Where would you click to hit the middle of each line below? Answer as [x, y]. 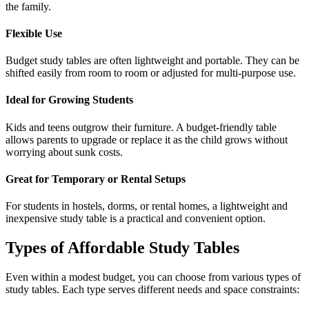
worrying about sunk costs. [64, 152]
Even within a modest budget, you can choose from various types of [153, 277]
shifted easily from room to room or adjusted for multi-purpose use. [151, 73]
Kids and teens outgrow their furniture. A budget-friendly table [141, 127]
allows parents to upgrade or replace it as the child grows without [147, 139]
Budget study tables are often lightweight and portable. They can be [152, 61]
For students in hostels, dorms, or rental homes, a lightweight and [147, 206]
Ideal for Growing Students [69, 100]
